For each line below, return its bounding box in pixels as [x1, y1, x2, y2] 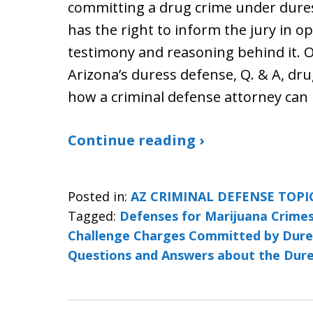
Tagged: [68, 208, 116, 224]
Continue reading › [68, 131, 204, 150]
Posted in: [68, 188, 127, 205]
